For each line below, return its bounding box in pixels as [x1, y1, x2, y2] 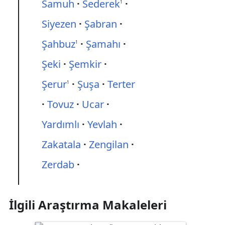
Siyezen [42, 17, 76, 31]
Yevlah [87, 118, 117, 131]
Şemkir [69, 57, 101, 71]
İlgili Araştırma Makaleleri [9, 196, 167, 213]
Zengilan [89, 138, 129, 151]
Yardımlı [42, 118, 79, 131]
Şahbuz [42, 37, 75, 51]
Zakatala [42, 138, 81, 151]
